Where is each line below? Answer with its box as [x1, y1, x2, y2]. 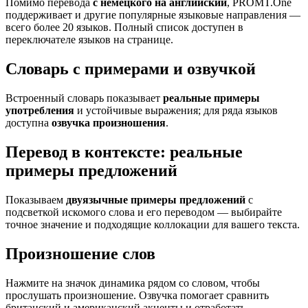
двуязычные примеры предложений [66, 193, 245, 206]
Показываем [5, 193, 66, 206]
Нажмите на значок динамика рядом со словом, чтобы [5, 276, 260, 289]
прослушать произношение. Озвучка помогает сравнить [5, 289, 269, 301]
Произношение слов [5, 244, 155, 263]
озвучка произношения [52, 116, 166, 129]
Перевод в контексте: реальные [5, 142, 243, 161]
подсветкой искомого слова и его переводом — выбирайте [5, 206, 282, 218]
